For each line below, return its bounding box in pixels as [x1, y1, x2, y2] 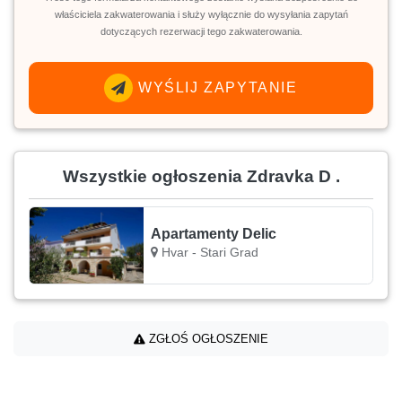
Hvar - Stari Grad [158, 245, 259, 260]
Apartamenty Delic [151, 226, 277, 242]
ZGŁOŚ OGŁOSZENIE [145, 331, 268, 345]
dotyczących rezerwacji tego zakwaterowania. [100, 25, 302, 37]
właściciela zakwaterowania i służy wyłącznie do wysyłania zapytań [54, 8, 348, 20]
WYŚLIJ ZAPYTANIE [133, 79, 298, 95]
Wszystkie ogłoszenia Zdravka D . [62, 166, 340, 186]
